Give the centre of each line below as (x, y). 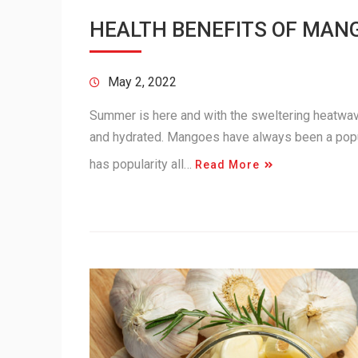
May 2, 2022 (142, 82)
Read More (227, 165)
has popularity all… (142, 165)
